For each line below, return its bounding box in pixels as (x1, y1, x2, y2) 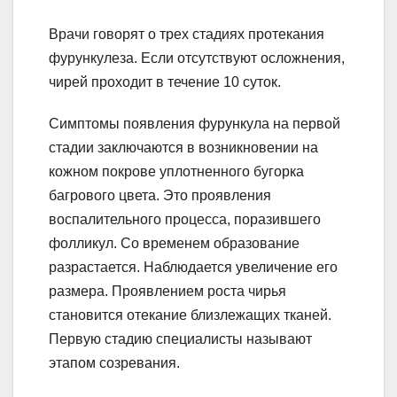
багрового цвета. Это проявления (49, 188, 271, 204)
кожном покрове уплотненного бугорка (49, 164, 304, 180)
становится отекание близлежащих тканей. (49, 307, 331, 323)
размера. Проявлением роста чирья (49, 284, 286, 300)
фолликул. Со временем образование (49, 236, 300, 252)
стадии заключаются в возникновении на (49, 140, 318, 156)
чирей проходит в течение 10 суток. (49, 74, 281, 90)
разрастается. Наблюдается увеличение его (49, 260, 338, 276)
